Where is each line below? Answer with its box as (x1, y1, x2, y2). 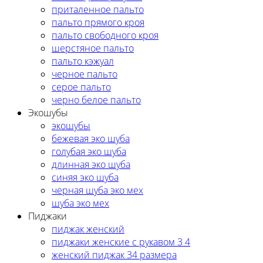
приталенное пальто (52, 2, 144, 16)
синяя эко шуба (52, 170, 119, 184)
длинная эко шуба (52, 157, 130, 171)
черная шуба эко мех (52, 183, 143, 197)
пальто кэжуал (52, 54, 114, 68)
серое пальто (52, 80, 111, 93)
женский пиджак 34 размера (52, 248, 177, 261)
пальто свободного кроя (52, 28, 159, 42)
